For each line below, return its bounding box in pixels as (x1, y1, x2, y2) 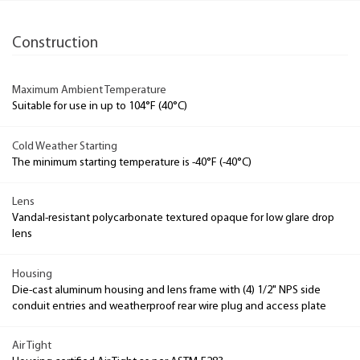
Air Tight (12, 340, 51, 352)
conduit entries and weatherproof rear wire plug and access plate (12, 300, 326, 313)
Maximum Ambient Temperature (12, 84, 166, 96)
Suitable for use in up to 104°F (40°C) (12, 100, 187, 112)
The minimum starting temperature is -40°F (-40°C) (12, 156, 252, 169)
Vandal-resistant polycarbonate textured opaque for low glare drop (12, 212, 334, 224)
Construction (12, 35, 98, 51)
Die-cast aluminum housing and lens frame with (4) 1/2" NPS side (12, 284, 321, 297)
